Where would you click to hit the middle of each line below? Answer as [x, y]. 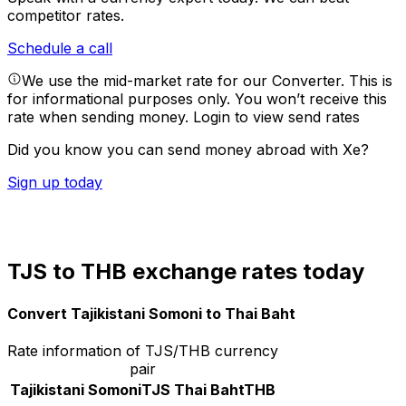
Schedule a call [60, 48]
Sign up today [55, 183]
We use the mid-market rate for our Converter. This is [207, 81]
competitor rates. [66, 16]
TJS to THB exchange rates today [186, 272]
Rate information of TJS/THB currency [143, 350]
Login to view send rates [276, 117]
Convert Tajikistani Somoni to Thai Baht [151, 313]
